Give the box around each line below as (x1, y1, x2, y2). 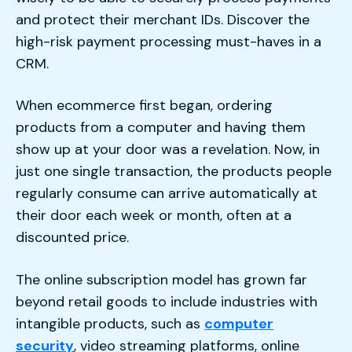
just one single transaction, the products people (16, 162, 332, 181)
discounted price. (16, 228, 129, 247)
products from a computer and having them (16, 118, 306, 137)
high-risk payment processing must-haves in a (16, 31, 321, 51)
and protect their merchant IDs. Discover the (16, 9, 310, 29)
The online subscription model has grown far (16, 269, 307, 289)
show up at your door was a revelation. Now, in (16, 140, 320, 159)
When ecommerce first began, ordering (16, 96, 273, 115)
